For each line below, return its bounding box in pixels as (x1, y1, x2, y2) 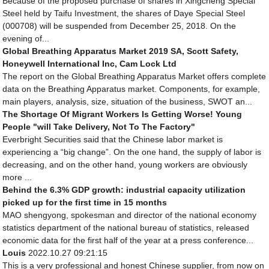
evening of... (2, 33, 50, 43)
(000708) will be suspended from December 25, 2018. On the (2, 20, 237, 31)
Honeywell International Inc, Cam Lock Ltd (2, 58, 177, 68)
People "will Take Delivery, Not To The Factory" (2, 121, 196, 131)
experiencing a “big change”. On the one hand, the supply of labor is (2, 147, 262, 157)
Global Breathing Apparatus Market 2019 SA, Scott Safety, (2, 46, 239, 56)
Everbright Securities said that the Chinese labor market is (2, 134, 223, 144)
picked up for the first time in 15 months (2, 197, 168, 207)
